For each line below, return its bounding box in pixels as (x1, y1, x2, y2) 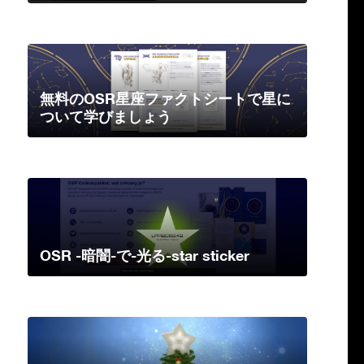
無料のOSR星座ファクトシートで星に (40, 89, 291, 108)
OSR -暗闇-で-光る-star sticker (40, 246, 249, 265)
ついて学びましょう (40, 107, 171, 126)
